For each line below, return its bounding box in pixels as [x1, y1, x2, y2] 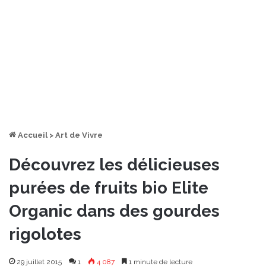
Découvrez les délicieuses [9, 154, 220, 175]
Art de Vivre [55, 130, 103, 140]
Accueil [16, 130, 47, 140]
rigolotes [9, 224, 81, 244]
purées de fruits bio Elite [9, 178, 208, 198]
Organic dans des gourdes [9, 201, 220, 221]
